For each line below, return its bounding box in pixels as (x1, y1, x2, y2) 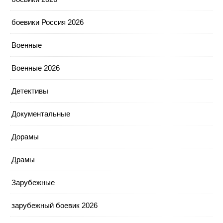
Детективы (11, 86, 48, 95)
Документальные (11, 109, 70, 118)
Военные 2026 (11, 63, 60, 72)
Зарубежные (11, 178, 55, 187)
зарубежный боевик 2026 (11, 201, 98, 210)
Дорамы (11, 132, 39, 141)
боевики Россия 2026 (11, 17, 84, 26)
